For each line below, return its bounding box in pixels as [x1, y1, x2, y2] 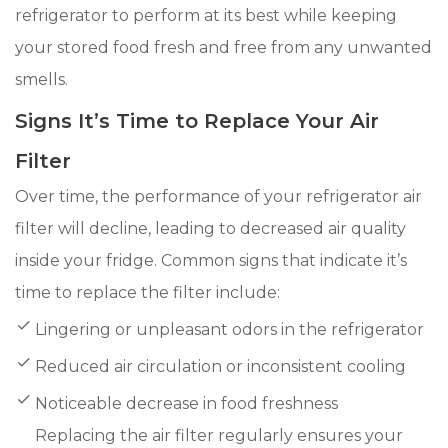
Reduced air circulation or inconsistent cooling [35, 356, 406, 376]
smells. [15, 69, 68, 89]
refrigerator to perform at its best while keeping [15, 5, 397, 25]
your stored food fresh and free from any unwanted [15, 37, 432, 57]
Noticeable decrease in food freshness [35, 393, 338, 413]
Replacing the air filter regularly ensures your [35, 425, 403, 445]
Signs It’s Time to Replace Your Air [15, 108, 379, 133]
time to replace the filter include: [15, 282, 280, 302]
